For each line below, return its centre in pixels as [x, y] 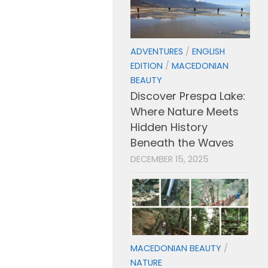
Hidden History [169, 127]
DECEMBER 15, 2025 [170, 159]
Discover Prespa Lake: [188, 96]
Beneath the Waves [182, 142]
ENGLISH [208, 51]
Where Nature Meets [185, 111]
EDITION [147, 66]
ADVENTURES [157, 51]
